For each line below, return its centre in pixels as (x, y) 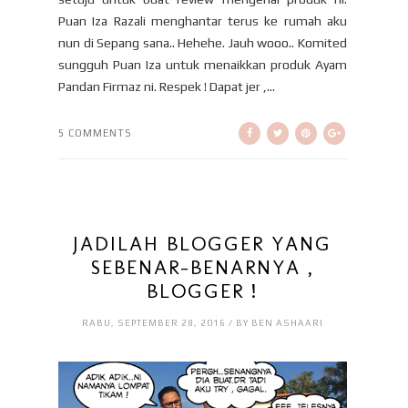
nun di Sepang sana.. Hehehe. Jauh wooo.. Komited (203, 43)
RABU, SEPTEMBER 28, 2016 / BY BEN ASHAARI (202, 323)
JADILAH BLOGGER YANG (203, 244)
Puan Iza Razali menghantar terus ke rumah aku (203, 21)
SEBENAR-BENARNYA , (202, 268)
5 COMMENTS (95, 133)
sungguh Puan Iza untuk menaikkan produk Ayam (203, 65)
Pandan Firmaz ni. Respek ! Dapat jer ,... (167, 87)
